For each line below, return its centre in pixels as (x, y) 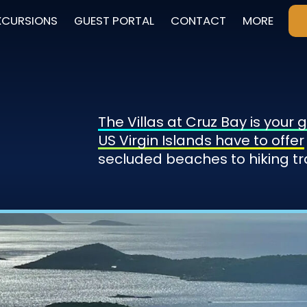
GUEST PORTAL (114, 21)
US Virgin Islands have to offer (201, 140)
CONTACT (198, 21)
